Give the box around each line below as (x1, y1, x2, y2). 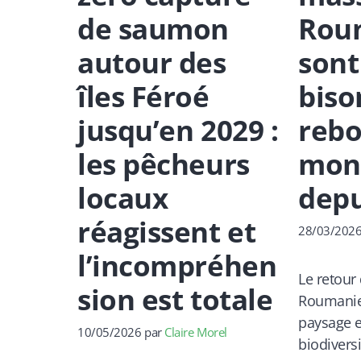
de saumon (77, 9, 229, 48)
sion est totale (77, 280, 273, 318)
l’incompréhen (77, 246, 277, 284)
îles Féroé (77, 77, 210, 115)
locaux (77, 178, 168, 217)
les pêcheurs (77, 144, 250, 183)
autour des (77, 43, 226, 81)
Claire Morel (164, 323, 227, 340)
